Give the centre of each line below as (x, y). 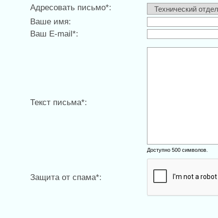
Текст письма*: (59, 102)
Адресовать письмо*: (71, 8)
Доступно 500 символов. (178, 150)
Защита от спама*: (66, 177)
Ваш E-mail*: (54, 34)
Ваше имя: (51, 22)
